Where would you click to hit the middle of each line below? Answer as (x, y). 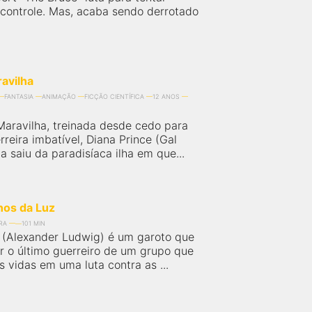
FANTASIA (19, 96)
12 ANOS (166, 96)
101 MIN (33, 223)
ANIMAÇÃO (59, 96)
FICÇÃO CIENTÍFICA (114, 96)
